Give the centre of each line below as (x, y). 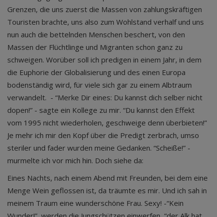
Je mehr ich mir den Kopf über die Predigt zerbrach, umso (103, 135)
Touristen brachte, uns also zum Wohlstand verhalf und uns (106, 22)
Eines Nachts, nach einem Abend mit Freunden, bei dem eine (108, 178)
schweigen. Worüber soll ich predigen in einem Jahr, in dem (104, 60)
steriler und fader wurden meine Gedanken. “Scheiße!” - (99, 148)
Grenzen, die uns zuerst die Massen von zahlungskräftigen (105, 9)
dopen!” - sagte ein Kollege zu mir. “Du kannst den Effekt (101, 110)
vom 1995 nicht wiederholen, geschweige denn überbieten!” (107, 123)
